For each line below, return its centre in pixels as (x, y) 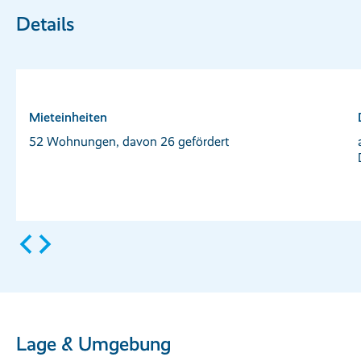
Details (45, 24)
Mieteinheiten (68, 117)
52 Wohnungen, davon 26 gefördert (129, 141)
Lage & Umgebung (93, 344)
